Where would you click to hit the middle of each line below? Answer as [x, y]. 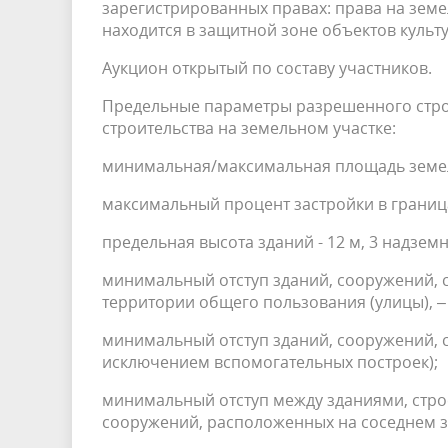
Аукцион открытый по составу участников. [267, 68]
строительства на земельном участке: [249, 128]
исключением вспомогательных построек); [270, 362]
